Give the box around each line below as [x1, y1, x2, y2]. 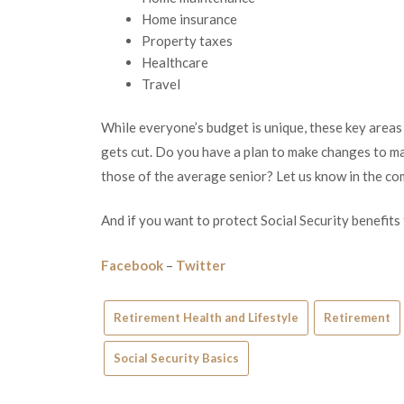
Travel [142, 76, 180, 93]
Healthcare [142, 54, 208, 71]
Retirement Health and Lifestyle [114, 310, 298, 326]
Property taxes [142, 32, 233, 50]
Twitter [176, 256, 225, 273]
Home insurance [142, 11, 237, 28]
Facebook [101, 256, 163, 273]
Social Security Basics [114, 351, 239, 366]
